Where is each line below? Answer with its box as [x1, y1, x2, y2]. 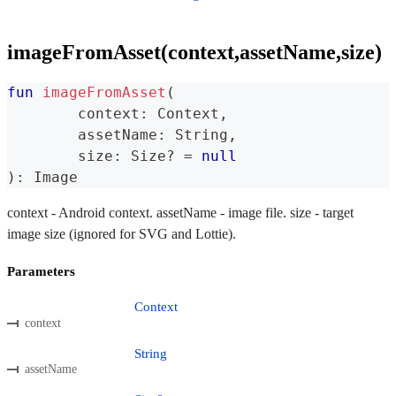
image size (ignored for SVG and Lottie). [7, 226, 236, 242]
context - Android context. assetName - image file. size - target [7, 205, 354, 221]
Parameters [7, 264, 75, 279]
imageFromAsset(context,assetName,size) [7, 41, 382, 65]
